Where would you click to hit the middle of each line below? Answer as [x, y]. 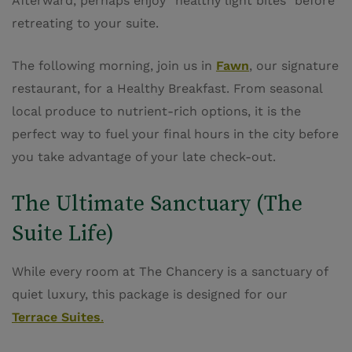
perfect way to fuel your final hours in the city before [175, 134]
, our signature [294, 66]
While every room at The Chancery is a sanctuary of [170, 272]
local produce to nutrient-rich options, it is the [156, 112]
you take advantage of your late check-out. [144, 157]
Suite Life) [63, 233]
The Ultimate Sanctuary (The [157, 203]
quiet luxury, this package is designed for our [150, 295]
